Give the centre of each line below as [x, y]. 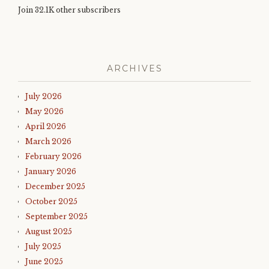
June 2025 [44, 261]
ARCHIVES [134, 68]
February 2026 [53, 156]
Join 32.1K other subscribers [69, 10]
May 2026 [44, 111]
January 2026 [51, 171]
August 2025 [49, 231]
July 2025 [43, 246]
